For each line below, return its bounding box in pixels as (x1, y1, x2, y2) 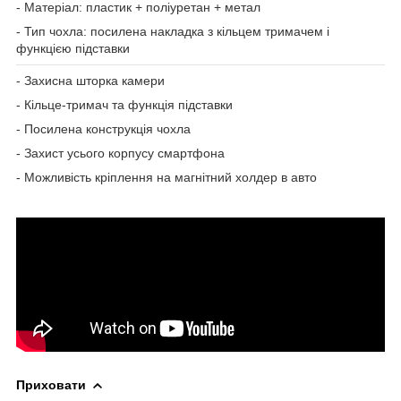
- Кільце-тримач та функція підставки (16, 97, 233, 112)
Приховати (16, 377, 86, 392)
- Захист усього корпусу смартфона (16, 145, 225, 160)
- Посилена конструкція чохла (16, 121, 191, 136)
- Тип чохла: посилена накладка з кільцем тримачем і (16, 23, 329, 38)
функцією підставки (16, 40, 130, 55)
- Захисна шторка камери (16, 73, 165, 88)
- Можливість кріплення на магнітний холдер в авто (16, 169, 317, 184)
